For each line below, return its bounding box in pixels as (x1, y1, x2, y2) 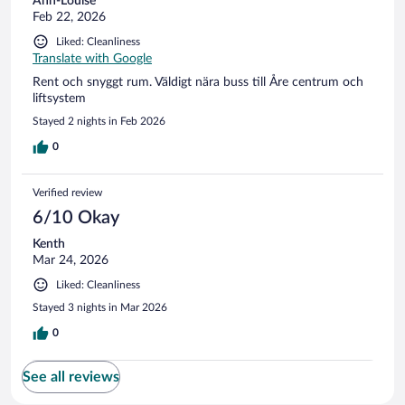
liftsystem (33, 91, 86, 105)
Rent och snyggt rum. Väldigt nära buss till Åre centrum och (33, 75, 363, 89)
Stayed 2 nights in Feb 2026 (33, 115, 165, 127)
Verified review (33, 186, 102, 198)
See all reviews (23, 369, 119, 384)
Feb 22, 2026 (33, 10, 106, 24)
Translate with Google (33, 52, 152, 65)
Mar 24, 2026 (33, 253, 108, 267)
